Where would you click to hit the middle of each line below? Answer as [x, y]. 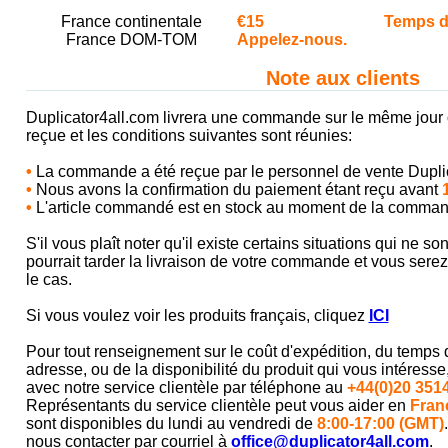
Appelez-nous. [291, 39]
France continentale [131, 21]
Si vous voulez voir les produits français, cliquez [197, 315]
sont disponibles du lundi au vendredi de [171, 423]
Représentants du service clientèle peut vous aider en [217, 405]
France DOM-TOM [131, 39]
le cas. [48, 279]
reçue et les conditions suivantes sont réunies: [188, 135]
